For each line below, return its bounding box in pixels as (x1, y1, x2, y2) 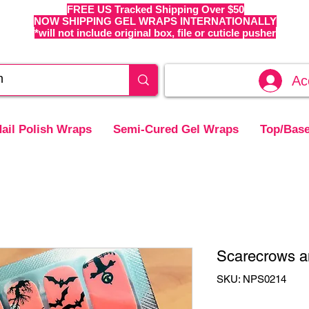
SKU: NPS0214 (217, 272, 286, 285)
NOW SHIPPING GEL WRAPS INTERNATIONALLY (34, 15, 277, 27)
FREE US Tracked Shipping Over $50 (66, 3, 244, 15)
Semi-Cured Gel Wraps (113, 122, 239, 136)
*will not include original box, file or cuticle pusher (34, 27, 276, 39)
